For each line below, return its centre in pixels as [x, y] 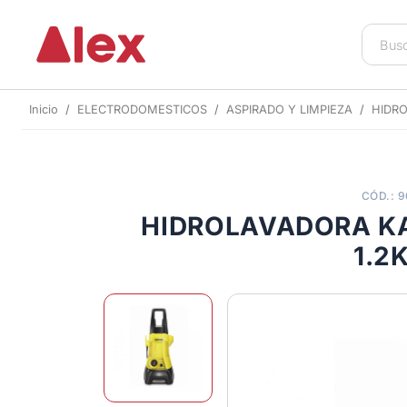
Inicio [44, 109]
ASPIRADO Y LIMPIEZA [289, 109]
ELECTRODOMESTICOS [142, 109]
